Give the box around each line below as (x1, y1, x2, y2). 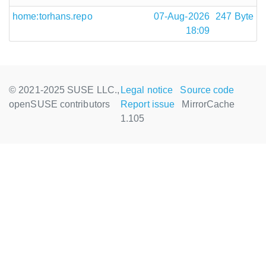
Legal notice (121, 85, 173, 95)
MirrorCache (182, 99, 235, 109)
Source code (180, 85, 235, 95)
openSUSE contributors (9, 99, 110, 109)
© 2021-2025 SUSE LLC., (9, 85, 120, 95)
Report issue (121, 99, 175, 109)
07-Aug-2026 (153, 11, 210, 21)
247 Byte (216, 11, 254, 21)
